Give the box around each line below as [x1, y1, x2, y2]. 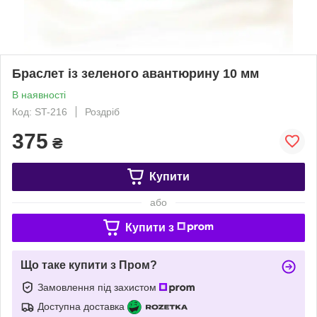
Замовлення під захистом [38, 281, 159, 293]
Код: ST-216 [12, 105, 67, 117]
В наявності [12, 88, 66, 100]
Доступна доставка [38, 300, 125, 312]
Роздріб [85, 105, 120, 117]
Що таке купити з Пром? [21, 258, 157, 271]
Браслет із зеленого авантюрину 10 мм [12, 66, 259, 81]
